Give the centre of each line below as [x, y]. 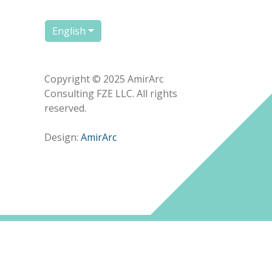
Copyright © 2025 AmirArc [104, 79]
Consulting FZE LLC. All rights [111, 93]
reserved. [65, 108]
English [69, 31]
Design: [63, 137]
